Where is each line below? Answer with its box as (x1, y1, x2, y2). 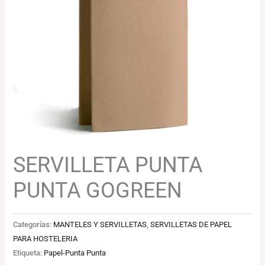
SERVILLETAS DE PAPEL (150, 220, 232, 230)
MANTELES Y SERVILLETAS (53, 220, 147, 230)
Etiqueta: (13, 248, 44, 258)
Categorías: (13, 220, 54, 230)
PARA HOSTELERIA (13, 234, 78, 244)
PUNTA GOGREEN (13, 177, 183, 203)
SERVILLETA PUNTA (13, 151, 203, 177)
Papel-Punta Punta (44, 248, 106, 258)
